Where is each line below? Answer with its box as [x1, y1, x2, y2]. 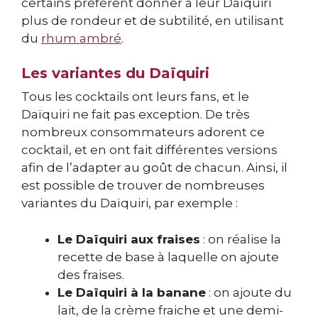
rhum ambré [41, 31, 121, 45]
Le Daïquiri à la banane [57, 285, 206, 300]
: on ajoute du [206, 285, 292, 300]
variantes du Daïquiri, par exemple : [21, 196, 238, 211]
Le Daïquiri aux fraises [57, 231, 200, 246]
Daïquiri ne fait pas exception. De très [21, 107, 250, 122]
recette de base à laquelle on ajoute [57, 249, 279, 264]
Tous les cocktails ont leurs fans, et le [21, 89, 249, 104]
